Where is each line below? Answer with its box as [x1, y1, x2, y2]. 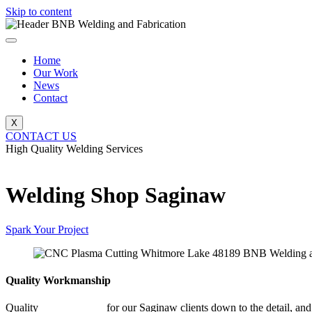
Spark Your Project [6, 223, 88, 235]
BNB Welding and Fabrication [6, 155, 150, 167]
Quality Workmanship [6, 274, 111, 287]
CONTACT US [6, 130, 77, 142]
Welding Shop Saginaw [6, 182, 226, 208]
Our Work [33, 67, 78, 79]
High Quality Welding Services [6, 143, 143, 155]
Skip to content [6, 6, 72, 17]
